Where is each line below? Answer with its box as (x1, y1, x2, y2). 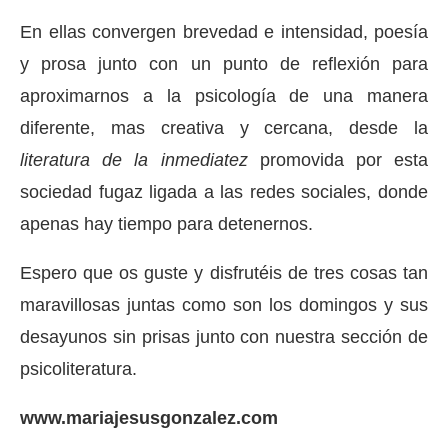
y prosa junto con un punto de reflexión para (20, 53, 428, 74)
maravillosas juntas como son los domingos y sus (20, 294, 428, 315)
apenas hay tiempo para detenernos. (20, 213, 313, 234)
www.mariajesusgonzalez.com (20, 407, 278, 428)
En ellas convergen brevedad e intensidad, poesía (20, 21, 428, 42)
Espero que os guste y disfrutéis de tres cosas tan (20, 262, 428, 283)
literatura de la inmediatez (20, 149, 260, 170)
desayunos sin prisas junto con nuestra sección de (20, 326, 428, 347)
